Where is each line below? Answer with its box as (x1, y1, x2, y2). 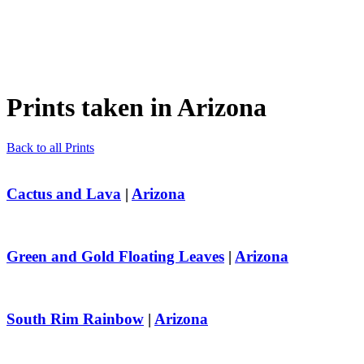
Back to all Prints (6, 140, 94, 154)
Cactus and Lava (6, 184, 121, 202)
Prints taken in (6, 93, 177, 123)
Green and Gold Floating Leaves (6, 248, 224, 266)
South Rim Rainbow (6, 310, 144, 328)
